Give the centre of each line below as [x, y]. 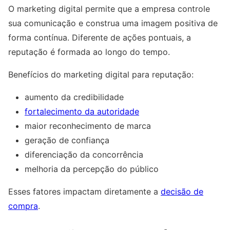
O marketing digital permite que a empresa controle [109, 9]
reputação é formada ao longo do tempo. [89, 52]
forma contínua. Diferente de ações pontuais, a [100, 38]
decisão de [182, 192]
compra [23, 206]
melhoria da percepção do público [92, 169]
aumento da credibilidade [74, 97]
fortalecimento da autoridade [82, 112]
